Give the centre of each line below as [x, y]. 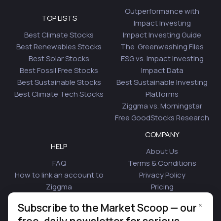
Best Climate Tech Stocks [59, 94]
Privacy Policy [162, 175]
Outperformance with [162, 11]
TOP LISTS [59, 18]
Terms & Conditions [162, 163]
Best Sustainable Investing [162, 82]
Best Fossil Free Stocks [59, 70]
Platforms [162, 94]
